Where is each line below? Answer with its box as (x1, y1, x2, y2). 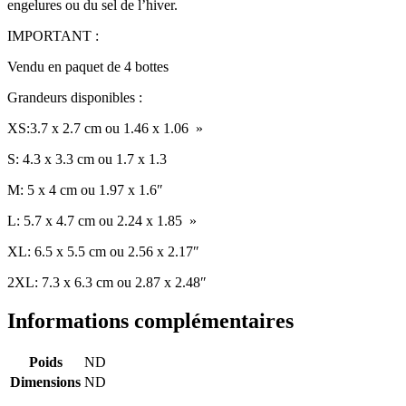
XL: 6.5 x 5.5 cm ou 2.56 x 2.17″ (7, 243, 199, 259)
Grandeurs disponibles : (7, 89, 142, 105)
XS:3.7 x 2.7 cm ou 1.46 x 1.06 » (7, 120, 203, 136)
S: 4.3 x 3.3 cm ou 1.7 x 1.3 (7, 150, 167, 167)
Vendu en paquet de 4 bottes (7, 58, 169, 74)
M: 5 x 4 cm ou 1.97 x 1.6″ (7, 181, 163, 198)
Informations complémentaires (7, 308, 294, 333)
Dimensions (10, 373, 81, 390)
